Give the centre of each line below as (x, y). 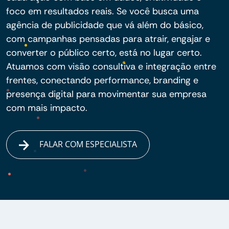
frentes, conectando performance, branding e (102, 80)
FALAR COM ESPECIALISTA (87, 144)
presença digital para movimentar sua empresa (106, 94)
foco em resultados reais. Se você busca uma (102, 11)
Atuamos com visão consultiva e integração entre (111, 66)
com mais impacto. (47, 108)
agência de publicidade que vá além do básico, (105, 25)
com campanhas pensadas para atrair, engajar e (108, 39)
